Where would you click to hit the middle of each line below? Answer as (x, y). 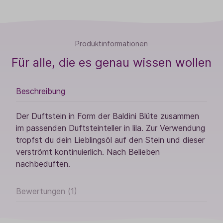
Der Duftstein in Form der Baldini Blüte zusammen (108, 116)
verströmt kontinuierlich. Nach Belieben (88, 152)
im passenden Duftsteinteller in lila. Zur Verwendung (111, 128)
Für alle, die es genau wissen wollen (111, 63)
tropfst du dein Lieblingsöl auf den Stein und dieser (110, 140)
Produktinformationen (111, 44)
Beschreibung (41, 91)
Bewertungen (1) (47, 191)
